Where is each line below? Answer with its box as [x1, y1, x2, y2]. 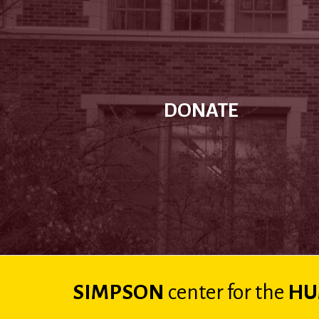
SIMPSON [73, 281, 168, 304]
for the [224, 281, 284, 304]
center [168, 281, 224, 304]
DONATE [163, 99, 239, 121]
